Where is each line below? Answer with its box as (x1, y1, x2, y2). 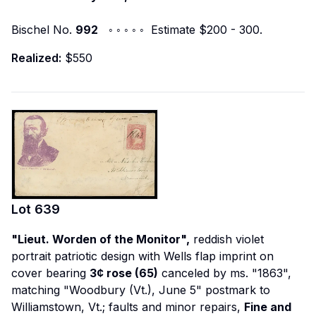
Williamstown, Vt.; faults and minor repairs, (11, 299, 244, 314)
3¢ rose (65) (90, 265, 158, 280)
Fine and (244, 299, 291, 314)
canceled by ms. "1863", (158, 265, 291, 280)
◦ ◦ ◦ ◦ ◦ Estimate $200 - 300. (98, 23, 262, 37)
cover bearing (11, 265, 90, 280)
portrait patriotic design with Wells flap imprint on (11, 248, 274, 263)
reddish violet (190, 231, 264, 246)
